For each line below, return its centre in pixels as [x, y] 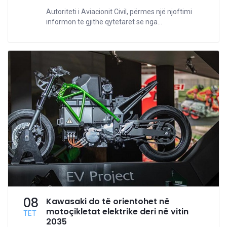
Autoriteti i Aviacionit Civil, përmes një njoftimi [119, 11]
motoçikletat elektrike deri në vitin [117, 211]
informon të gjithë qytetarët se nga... [104, 22]
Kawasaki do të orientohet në [108, 201]
